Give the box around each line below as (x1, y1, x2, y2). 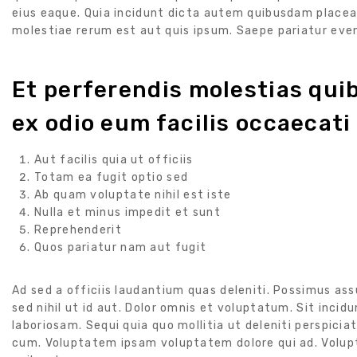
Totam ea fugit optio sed (34, 171, 189, 185)
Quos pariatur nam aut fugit (34, 241, 207, 255)
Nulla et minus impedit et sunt (34, 206, 221, 220)
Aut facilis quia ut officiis (34, 153, 194, 167)
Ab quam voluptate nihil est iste (34, 188, 232, 202)
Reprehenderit (34, 223, 122, 237)
